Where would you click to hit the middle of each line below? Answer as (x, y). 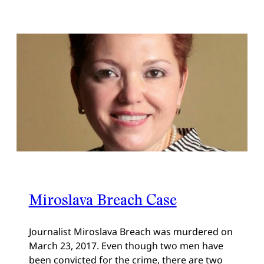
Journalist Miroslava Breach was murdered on (131, 232)
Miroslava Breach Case (103, 200)
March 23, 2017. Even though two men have (126, 246)
